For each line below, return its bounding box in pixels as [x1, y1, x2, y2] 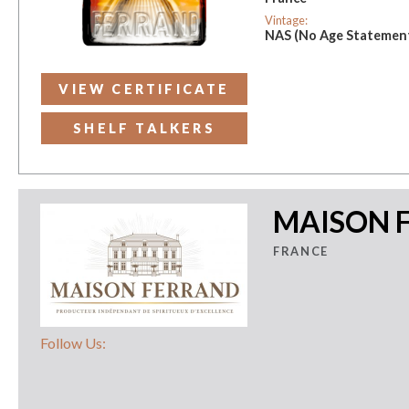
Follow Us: [39, 333, 106, 351]
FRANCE [273, 243, 329, 258]
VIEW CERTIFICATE [58, 80, 230, 97]
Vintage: [264, 12, 308, 27]
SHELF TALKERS [73, 120, 215, 136]
